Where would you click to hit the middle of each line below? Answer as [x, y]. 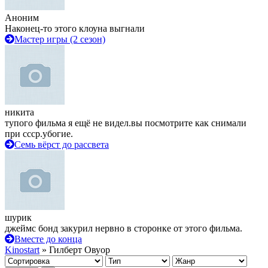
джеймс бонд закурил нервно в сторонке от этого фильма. [124, 228]
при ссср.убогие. [39, 134]
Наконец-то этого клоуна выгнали [75, 28]
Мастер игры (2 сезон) [60, 39]
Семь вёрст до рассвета [62, 144]
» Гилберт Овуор [75, 250]
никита [19, 112]
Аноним [22, 18]
